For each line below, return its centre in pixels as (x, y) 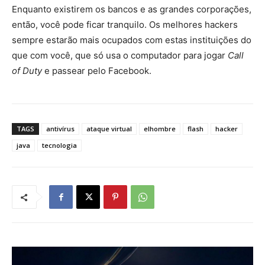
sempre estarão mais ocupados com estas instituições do (132, 40)
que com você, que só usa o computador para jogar (120, 56)
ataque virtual (109, 129)
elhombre (160, 129)
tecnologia (59, 146)
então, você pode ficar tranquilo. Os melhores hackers (125, 25)
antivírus (60, 129)
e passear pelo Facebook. (97, 71)
